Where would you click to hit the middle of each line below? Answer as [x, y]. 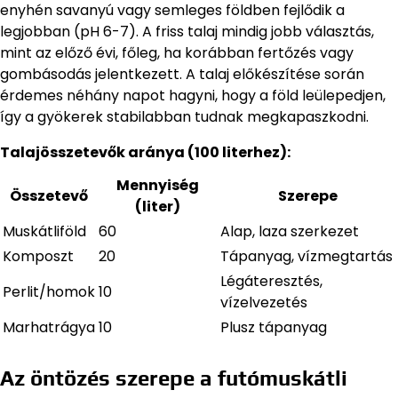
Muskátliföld [44, 231]
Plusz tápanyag [274, 327]
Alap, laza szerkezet [290, 231]
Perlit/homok [49, 291]
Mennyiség [158, 185]
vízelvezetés [264, 302]
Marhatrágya [49, 327]
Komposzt [38, 256]
